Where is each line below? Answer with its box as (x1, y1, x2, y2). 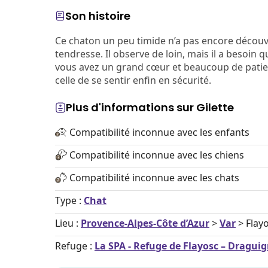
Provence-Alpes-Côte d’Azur (81, 217, 209, 230)
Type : (55, 194, 84, 207)
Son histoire (65, 8, 130, 23)
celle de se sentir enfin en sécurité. (55, 74, 211, 87)
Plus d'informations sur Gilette (66, 100, 234, 115)
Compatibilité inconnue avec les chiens (69, 148, 244, 162)
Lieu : (55, 217, 81, 230)
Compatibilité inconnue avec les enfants (69, 126, 249, 139)
